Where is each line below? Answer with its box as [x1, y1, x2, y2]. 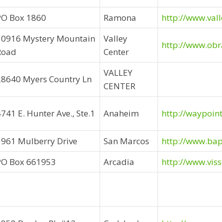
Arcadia [104, 156, 134, 167]
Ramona [104, 12, 136, 23]
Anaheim [104, 108, 139, 119]
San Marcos [104, 135, 149, 147]
